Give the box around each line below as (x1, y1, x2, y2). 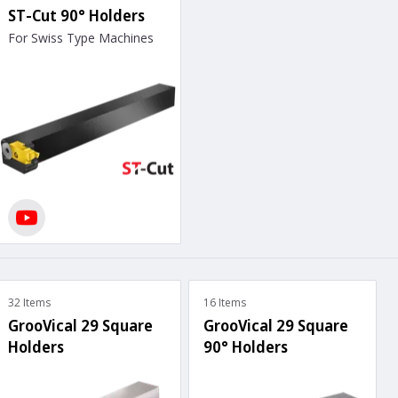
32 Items (8, 295, 51, 310)
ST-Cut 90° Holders (8, 4, 145, 26)
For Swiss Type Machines (8, 28, 154, 46)
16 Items (203, 295, 246, 310)
